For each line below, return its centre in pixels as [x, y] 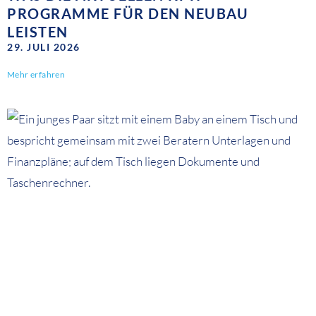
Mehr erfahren [36, 75]
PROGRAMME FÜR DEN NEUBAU [128, 14]
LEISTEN [38, 32]
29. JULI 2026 [44, 47]
